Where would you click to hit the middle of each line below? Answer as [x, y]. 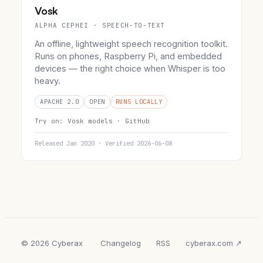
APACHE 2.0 [60, 102]
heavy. [48, 81]
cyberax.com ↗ [214, 243]
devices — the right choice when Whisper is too [130, 69]
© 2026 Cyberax [52, 243]
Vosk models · [96, 121]
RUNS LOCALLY [139, 102]
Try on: [51, 121]
